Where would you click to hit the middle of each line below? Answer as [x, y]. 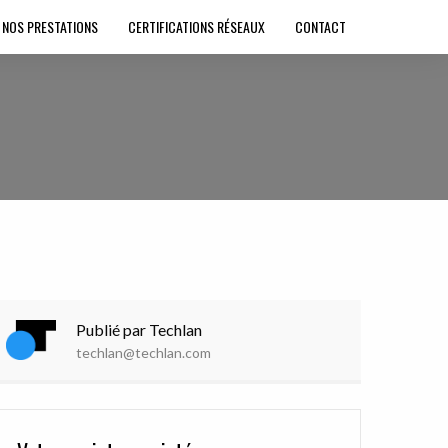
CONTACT [320, 26]
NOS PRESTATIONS [50, 26]
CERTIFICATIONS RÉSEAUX [196, 26]
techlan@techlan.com [143, 352]
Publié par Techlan [139, 329]
